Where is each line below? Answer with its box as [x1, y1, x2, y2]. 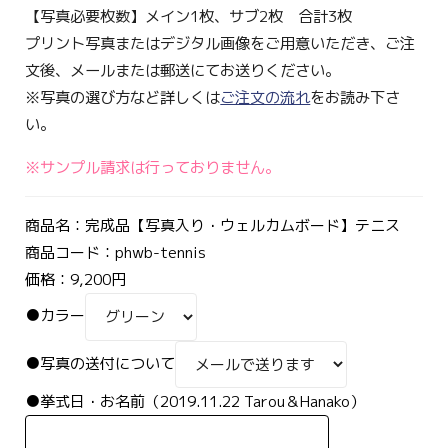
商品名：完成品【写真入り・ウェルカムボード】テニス [25, 215, 401, 237]
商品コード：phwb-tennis [25, 242, 207, 264]
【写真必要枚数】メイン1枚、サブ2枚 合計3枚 [25, 6, 353, 28]
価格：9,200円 [25, 269, 127, 291]
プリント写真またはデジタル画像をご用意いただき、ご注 [25, 33, 416, 55]
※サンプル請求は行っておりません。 [25, 156, 281, 178]
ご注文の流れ [220, 87, 311, 109]
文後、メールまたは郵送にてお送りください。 [25, 60, 341, 82]
